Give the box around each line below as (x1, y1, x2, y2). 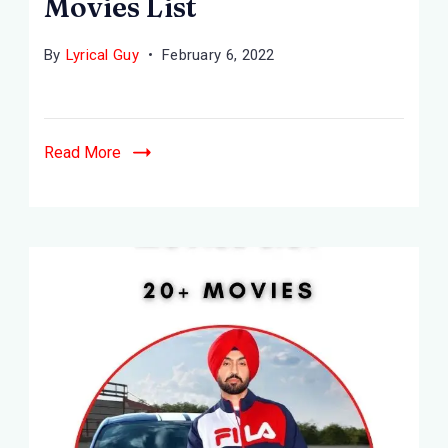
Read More (44, 142, 121, 162)
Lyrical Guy (65, 45, 139, 64)
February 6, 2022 (161, 45, 275, 64)
